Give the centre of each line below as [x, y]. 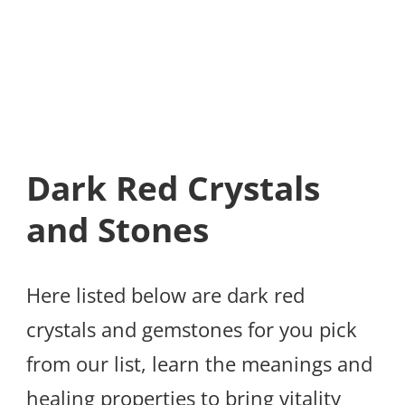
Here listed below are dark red [165, 295]
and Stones [118, 229]
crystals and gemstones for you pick [192, 330]
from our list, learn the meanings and [199, 364]
